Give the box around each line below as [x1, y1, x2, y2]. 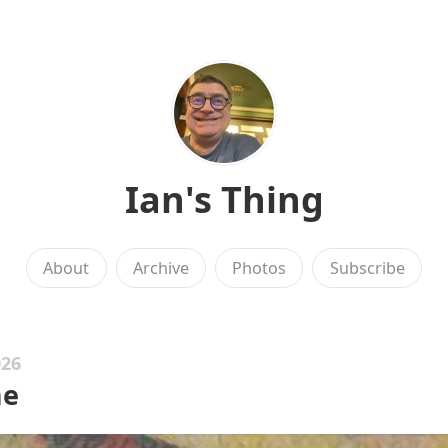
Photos [232, 257, 287, 279]
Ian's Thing [124, 175, 324, 224]
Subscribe [329, 257, 405, 279]
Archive [132, 257, 189, 279]
